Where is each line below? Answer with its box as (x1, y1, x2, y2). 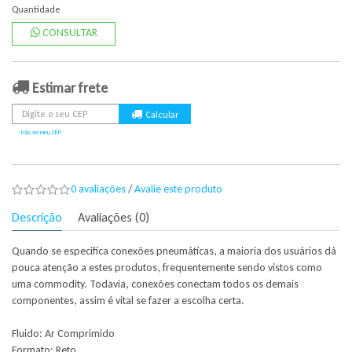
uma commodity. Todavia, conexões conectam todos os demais (12, 277, 299, 291)
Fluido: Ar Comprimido (12, 327, 115, 340)
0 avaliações (71, 182, 126, 196)
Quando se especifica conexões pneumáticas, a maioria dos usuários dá (12, 244, 336, 258)
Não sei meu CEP (21, 128, 61, 136)
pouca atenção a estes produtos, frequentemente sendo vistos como (12, 261, 322, 274)
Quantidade (12, 4, 60, 15)
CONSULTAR (39, 26, 97, 39)
